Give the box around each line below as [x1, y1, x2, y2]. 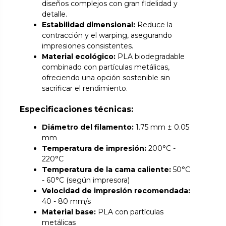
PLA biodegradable [116, 51, 185, 61]
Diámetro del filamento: [42, 122, 134, 132]
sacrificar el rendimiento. [42, 83, 128, 93]
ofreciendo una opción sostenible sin [42, 73, 171, 82]
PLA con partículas [96, 207, 164, 216]
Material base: [42, 207, 96, 216]
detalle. [42, 9, 68, 19]
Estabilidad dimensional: [42, 20, 136, 29]
